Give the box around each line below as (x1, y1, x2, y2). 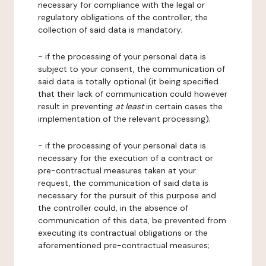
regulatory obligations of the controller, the (38, 12, 208, 23)
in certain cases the (144, 101, 223, 112)
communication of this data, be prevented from (38, 215, 226, 226)
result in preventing (38, 101, 115, 112)
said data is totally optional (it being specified (38, 76, 218, 87)
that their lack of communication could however (38, 88, 227, 99)
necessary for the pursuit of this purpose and (38, 190, 216, 201)
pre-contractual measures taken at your (38, 165, 196, 176)
